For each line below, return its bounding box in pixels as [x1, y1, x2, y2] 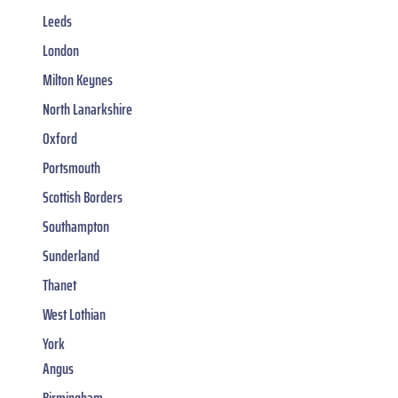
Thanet [43, 272, 76, 298]
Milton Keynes [43, 67, 113, 92]
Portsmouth [43, 155, 100, 180]
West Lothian [43, 301, 106, 327]
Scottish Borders [43, 184, 123, 210]
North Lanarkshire [43, 96, 132, 122]
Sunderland [43, 243, 99, 268]
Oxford [43, 125, 77, 151]
